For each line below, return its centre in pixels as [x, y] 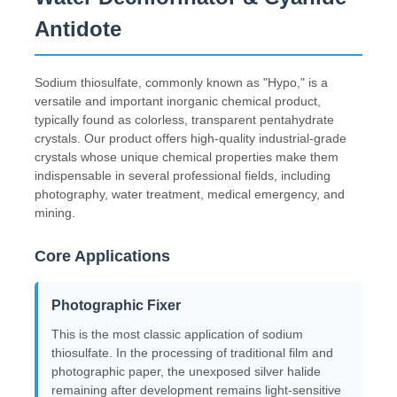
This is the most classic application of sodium [178, 334]
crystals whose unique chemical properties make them [187, 156]
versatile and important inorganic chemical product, [178, 101]
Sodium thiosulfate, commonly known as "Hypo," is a [182, 82]
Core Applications [103, 256]
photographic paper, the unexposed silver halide [187, 371]
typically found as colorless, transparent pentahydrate [185, 119]
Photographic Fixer [117, 305]
